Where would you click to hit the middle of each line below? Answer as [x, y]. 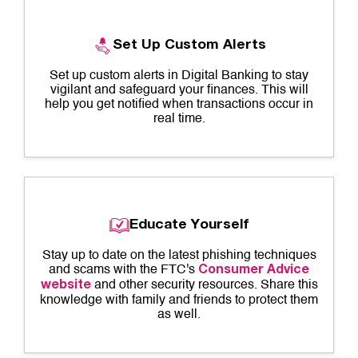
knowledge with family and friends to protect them [179, 300]
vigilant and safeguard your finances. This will [179, 90]
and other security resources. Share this [204, 285]
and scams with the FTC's [123, 270]
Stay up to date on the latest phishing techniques [179, 256]
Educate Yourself [189, 226]
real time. [179, 119]
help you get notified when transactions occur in [179, 105]
